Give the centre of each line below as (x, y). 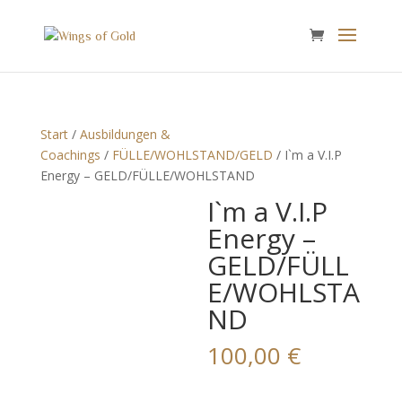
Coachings (70, 155)
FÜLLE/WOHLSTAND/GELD (192, 155)
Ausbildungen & (125, 134)
